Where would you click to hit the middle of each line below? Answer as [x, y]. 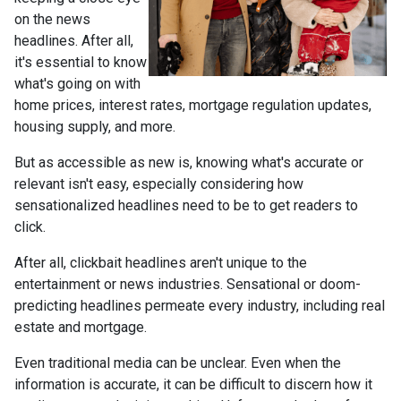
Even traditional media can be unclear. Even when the [178, 363]
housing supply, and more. [97, 127]
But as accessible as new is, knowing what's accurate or [189, 162]
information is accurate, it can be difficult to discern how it [193, 384]
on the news [52, 19]
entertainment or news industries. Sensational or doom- [188, 284]
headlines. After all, [74, 41]
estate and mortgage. [81, 327]
